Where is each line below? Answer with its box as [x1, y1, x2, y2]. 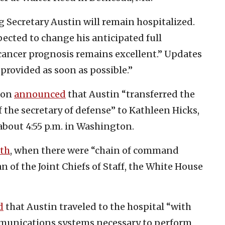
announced [14, 88, 66, 100]
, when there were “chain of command [10, 144, 179, 156]
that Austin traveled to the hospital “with [4, 200, 191, 212]
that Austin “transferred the [66, 88, 195, 100]
